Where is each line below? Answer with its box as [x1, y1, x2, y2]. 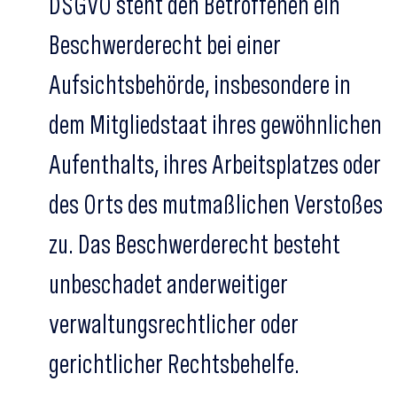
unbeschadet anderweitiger [49, 268, 288, 300]
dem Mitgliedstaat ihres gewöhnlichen [49, 108, 382, 140]
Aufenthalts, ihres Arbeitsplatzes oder [49, 148, 381, 180]
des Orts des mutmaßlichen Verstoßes [49, 188, 383, 220]
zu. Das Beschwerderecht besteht [49, 228, 340, 260]
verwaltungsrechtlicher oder [49, 307, 299, 339]
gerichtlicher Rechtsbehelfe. [49, 347, 300, 379]
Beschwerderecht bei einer [49, 28, 281, 60]
